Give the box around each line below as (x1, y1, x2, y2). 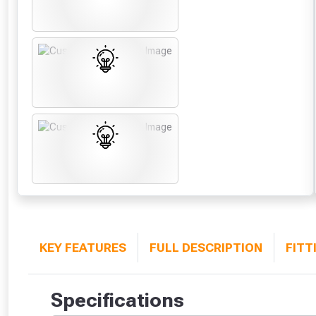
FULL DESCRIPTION (150, 241, 262, 255)
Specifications (51, 288, 184, 312)
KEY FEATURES (39, 241, 126, 255)
